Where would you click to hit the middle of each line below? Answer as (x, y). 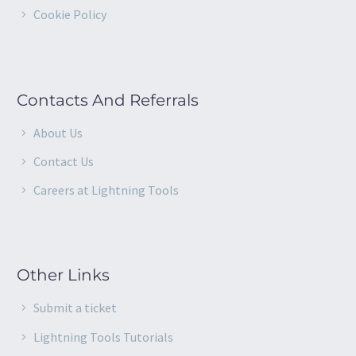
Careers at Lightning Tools (106, 190)
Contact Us (64, 161)
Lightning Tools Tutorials (103, 337)
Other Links (63, 275)
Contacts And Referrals (108, 100)
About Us (58, 132)
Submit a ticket (75, 308)
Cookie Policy (70, 15)
